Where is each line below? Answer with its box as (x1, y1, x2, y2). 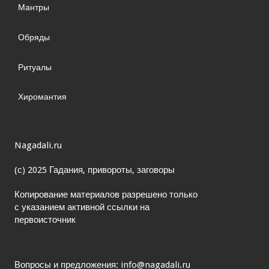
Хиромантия (18, 92, 67, 102)
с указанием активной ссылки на (14, 202, 150, 213)
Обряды (18, 32, 50, 43)
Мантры (18, 2, 50, 13)
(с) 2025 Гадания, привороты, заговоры (14, 165, 175, 175)
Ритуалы (18, 62, 52, 72)
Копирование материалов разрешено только (14, 189, 198, 200)
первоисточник (14, 214, 76, 225)
